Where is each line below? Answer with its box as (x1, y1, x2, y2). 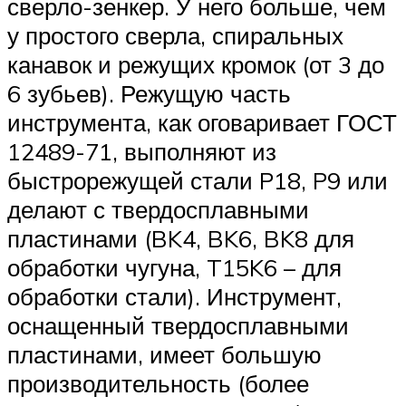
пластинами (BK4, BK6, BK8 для (7, 223, 354, 253)
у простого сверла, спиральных (7, 20, 343, 50)
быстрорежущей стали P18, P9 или (7, 165, 388, 195)
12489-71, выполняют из (7, 136, 276, 166)
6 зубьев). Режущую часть (7, 78, 291, 108)
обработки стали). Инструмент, (7, 281, 342, 311)
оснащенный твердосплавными (7, 310, 349, 340)
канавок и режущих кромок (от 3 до (7, 49, 384, 79)
